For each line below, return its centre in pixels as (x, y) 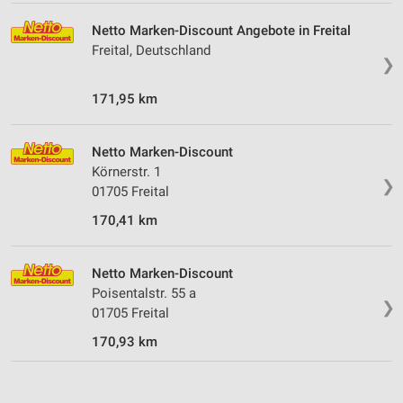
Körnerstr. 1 (126, 171)
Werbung (55, 72)
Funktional (60, 35)
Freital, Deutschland (151, 50)
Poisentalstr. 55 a (144, 293)
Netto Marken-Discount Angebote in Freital (221, 30)
